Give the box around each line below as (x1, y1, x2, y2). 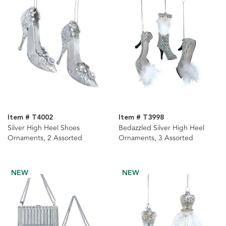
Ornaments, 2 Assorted (8, 132, 82, 143)
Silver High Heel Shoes (8, 122, 80, 133)
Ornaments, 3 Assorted (118, 132, 193, 143)
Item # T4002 (8, 111, 53, 123)
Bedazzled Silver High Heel (118, 122, 204, 133)
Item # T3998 (118, 111, 164, 123)
